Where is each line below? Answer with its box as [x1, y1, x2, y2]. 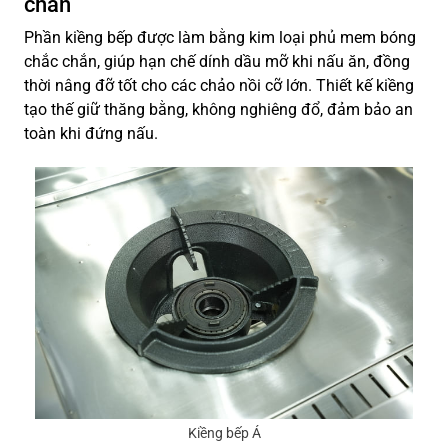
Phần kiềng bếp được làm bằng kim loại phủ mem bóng [24, 28, 416, 48]
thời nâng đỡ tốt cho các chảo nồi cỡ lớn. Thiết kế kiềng [24, 76, 414, 96]
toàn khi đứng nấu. [24, 124, 158, 144]
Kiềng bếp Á [187, 425, 261, 442]
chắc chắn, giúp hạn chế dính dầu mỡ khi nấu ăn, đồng [24, 52, 410, 72]
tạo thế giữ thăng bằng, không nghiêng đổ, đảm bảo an [24, 100, 413, 120]
